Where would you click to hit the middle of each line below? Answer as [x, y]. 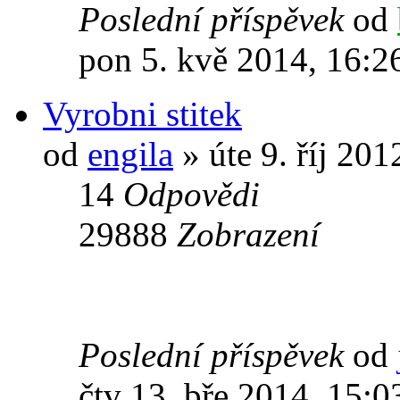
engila [130, 154]
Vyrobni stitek [142, 113]
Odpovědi [192, 194]
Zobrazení [248, 234]
